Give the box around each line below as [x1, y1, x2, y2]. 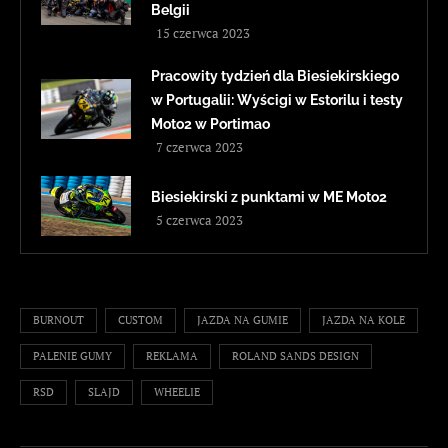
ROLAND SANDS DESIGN [232, 349, 359, 364]
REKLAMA [146, 349, 198, 364]
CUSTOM [118, 313, 163, 328]
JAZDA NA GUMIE [197, 313, 288, 328]
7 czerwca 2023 [156, 138, 243, 157]
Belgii [151, 2, 190, 19]
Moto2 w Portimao [151, 116, 270, 133]
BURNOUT [33, 313, 84, 328]
